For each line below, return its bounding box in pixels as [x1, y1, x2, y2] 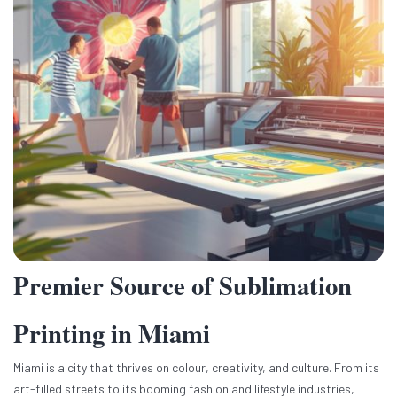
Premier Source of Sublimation [13, 267, 352, 305]
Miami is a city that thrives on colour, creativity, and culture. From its [13, 360, 379, 376]
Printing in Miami [13, 315, 210, 353]
